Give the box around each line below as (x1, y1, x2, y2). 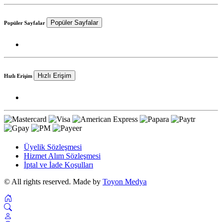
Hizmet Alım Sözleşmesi (24, 151, 101, 160)
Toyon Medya (103, 177, 147, 186)
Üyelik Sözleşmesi (24, 142, 82, 151)
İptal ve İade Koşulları (24, 160, 93, 169)
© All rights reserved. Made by (4, 177, 103, 186)
